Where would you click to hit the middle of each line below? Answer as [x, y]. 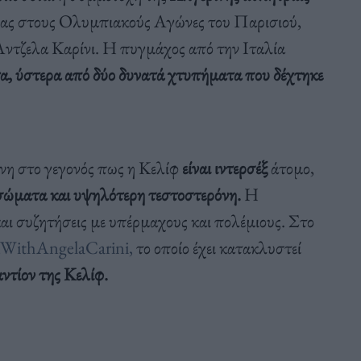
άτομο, [290, 167]
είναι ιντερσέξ [224, 167]
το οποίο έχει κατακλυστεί [218, 247]
